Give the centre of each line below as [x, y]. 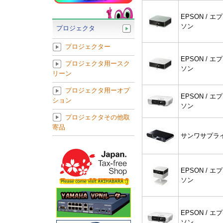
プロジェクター [88, 47]
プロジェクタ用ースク [97, 64]
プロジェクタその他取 [97, 117]
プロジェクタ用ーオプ [97, 91]
